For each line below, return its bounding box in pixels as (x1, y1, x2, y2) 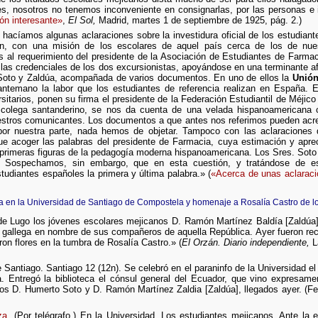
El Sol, (67, 14, 96, 26)
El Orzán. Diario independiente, (182, 236, 310, 248)
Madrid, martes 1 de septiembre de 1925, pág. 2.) (95, 14, 302, 26)
